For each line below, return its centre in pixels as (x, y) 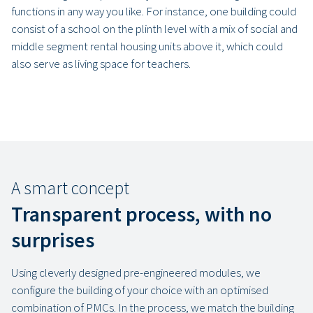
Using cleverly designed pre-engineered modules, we (136, 272)
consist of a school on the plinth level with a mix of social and (154, 28)
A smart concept (70, 188)
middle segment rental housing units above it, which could (147, 46)
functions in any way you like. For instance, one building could (154, 11)
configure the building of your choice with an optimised (140, 290)
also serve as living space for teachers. (101, 63)
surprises (53, 240)
